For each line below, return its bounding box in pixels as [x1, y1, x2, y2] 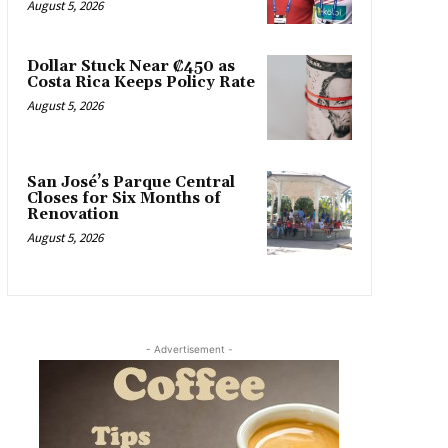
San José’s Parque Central [26, 172, 235, 192]
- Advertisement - [145, 343, 233, 356]
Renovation [26, 204, 119, 224]
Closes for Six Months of [26, 188, 221, 208]
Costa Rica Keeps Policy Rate [26, 73, 255, 93]
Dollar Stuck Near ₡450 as [26, 57, 235, 77]
